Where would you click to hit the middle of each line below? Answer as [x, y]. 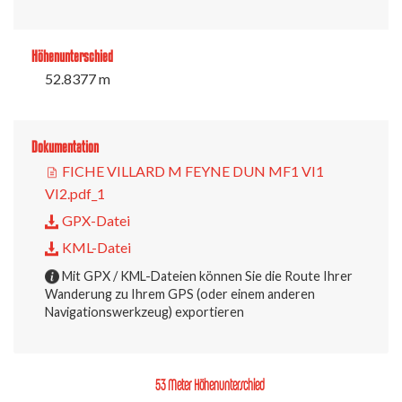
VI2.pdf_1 [75, 194]
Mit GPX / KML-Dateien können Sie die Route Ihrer [206, 276]
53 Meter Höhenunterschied [210, 385]
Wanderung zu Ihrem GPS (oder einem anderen [180, 294]
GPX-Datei [95, 221]
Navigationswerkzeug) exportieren [144, 312]
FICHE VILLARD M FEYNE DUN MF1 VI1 [192, 171]
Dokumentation [65, 147]
